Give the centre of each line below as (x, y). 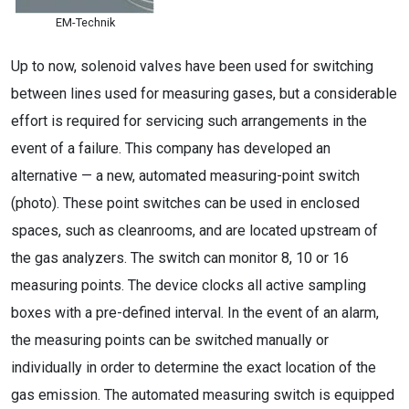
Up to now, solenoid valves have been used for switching (192, 66)
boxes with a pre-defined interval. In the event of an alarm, (195, 313)
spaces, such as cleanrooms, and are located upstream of (194, 231)
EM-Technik (85, 22)
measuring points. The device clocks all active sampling (189, 285)
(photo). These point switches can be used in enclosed (185, 203)
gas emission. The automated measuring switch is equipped (203, 395)
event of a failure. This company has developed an (171, 148)
